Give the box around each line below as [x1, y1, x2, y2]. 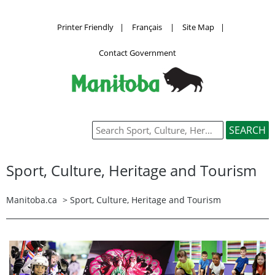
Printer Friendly [56, 21, 114, 33]
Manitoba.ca [6, 193, 57, 206]
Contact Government [99, 47, 176, 58]
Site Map [182, 21, 214, 33]
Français [131, 21, 162, 33]
